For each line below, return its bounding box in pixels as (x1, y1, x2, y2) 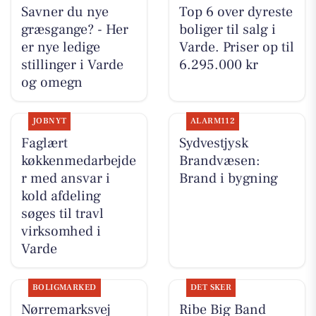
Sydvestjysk (178, 133, 248, 152)
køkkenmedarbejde (20, 151, 136, 170)
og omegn (20, 73, 83, 92)
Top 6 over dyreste (178, 2, 293, 21)
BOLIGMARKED (32, 281, 97, 293)
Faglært (20, 133, 68, 152)
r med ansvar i (20, 169, 110, 188)
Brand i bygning (178, 169, 278, 188)
